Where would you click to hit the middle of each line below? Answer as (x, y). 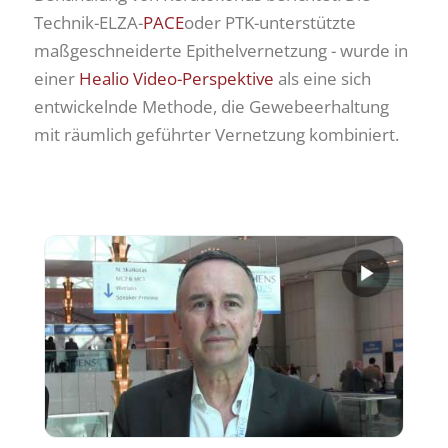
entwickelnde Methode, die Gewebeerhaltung (211, 107)
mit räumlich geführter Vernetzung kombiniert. (216, 135)
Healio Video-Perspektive (176, 79)
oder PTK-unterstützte (270, 23)
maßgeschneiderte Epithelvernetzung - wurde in (221, 51)
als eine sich (322, 79)
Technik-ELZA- (88, 23)
